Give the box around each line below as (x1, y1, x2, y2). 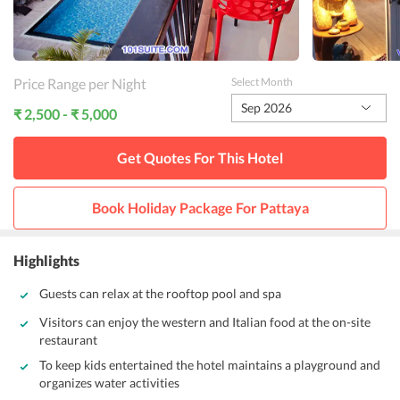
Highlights (13, 252, 79, 269)
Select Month (230, 75, 293, 88)
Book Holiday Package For (91, 199, 260, 216)
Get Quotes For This (117, 149, 247, 166)
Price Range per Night (13, 75, 146, 92)
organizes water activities (39, 375, 179, 390)
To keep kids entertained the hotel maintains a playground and (39, 357, 380, 372)
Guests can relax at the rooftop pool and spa (39, 286, 281, 301)
